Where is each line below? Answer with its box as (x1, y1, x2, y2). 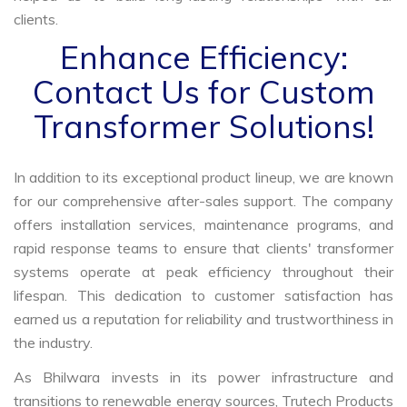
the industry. (14, 333, 93, 352)
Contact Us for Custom (32, 71, 375, 112)
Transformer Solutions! (33, 105, 374, 146)
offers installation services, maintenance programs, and (14, 214, 393, 233)
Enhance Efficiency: (59, 36, 348, 77)
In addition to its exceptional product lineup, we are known (14, 167, 393, 186)
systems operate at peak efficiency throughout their (14, 262, 393, 281)
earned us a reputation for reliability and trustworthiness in (14, 309, 393, 328)
